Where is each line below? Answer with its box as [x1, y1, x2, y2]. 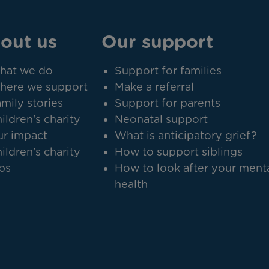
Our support [101, 31, 214, 52]
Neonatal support [115, 113, 208, 125]
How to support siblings [115, 145, 243, 158]
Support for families [115, 64, 222, 77]
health [115, 178, 148, 190]
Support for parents [115, 97, 221, 109]
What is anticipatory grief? [115, 129, 258, 142]
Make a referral [115, 80, 195, 93]
